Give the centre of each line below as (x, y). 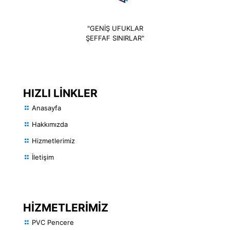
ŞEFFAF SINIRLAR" (115, 38)
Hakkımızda (50, 124)
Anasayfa (46, 108)
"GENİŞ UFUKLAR (115, 28)
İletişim (43, 157)
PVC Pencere (53, 222)
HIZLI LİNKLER (60, 93)
